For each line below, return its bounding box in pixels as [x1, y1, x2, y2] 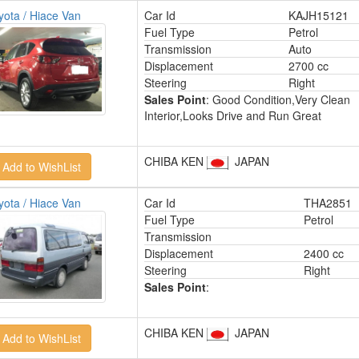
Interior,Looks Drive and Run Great [143, 107, 321, 123]
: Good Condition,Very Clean [205, 91, 350, 107]
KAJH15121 [288, 7, 349, 23]
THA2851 [303, 195, 352, 211]
